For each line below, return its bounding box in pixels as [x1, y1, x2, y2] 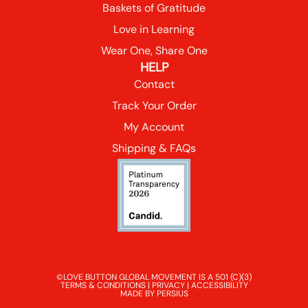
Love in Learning [113, 21, 195, 36]
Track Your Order [111, 98, 197, 113]
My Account [124, 119, 184, 134]
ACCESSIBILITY [190, 279, 248, 291]
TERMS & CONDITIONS [60, 279, 146, 291]
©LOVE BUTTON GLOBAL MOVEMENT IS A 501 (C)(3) [56, 271, 252, 283]
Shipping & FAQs [112, 140, 196, 155]
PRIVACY [151, 279, 185, 291]
